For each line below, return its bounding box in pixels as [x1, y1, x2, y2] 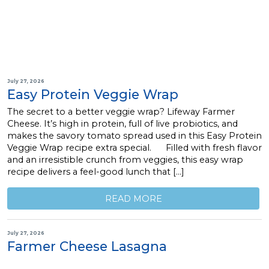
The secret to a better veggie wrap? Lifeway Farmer [7, 106, 235, 118]
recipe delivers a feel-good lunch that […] [7, 166, 184, 178]
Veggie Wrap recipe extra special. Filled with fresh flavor [7, 142, 262, 154]
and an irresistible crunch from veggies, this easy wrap [7, 154, 243, 166]
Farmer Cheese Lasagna [7, 238, 167, 255]
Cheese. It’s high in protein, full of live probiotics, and [7, 118, 238, 130]
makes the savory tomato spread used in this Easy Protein [7, 130, 262, 142]
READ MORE [104, 193, 162, 204]
